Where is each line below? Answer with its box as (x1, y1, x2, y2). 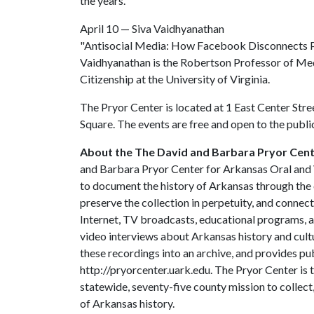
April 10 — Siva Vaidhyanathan (80, 22, 224, 35)
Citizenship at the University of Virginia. (80, 72, 270, 86)
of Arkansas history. (80, 296, 175, 310)
